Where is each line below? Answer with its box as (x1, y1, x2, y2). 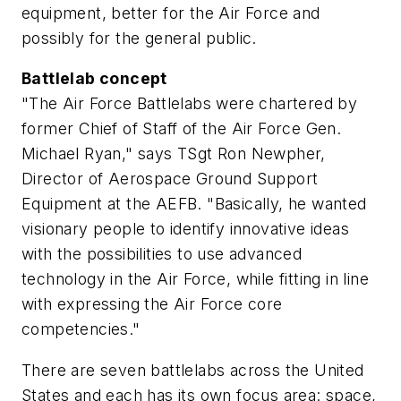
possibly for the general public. (21, 28, 257, 47)
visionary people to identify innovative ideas (21, 219, 349, 239)
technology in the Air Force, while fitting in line (21, 269, 369, 289)
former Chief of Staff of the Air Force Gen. (21, 119, 342, 139)
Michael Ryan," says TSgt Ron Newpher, (21, 144, 326, 164)
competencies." (21, 320, 141, 339)
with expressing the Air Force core (21, 294, 283, 314)
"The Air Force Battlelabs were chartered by (21, 94, 358, 114)
